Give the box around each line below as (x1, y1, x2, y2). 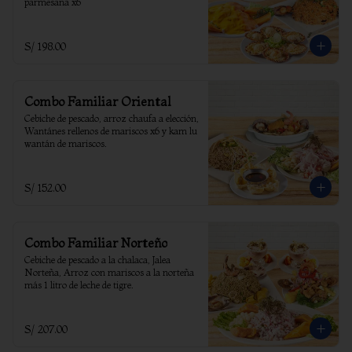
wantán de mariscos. (24, 137, 107, 149)
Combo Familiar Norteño (24, 235, 167, 251)
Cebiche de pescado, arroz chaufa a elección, (24, 112, 199, 124)
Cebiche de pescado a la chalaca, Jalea (24, 254, 170, 266)
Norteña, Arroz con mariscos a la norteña (24, 266, 194, 278)
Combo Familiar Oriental (24, 93, 171, 109)
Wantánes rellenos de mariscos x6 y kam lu (24, 125, 197, 137)
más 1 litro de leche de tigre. (24, 279, 134, 291)
